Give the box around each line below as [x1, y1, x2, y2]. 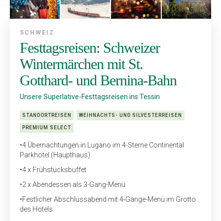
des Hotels [20, 205, 53, 213]
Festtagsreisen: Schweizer [20, 39, 160, 56]
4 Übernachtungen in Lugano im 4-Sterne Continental [22, 141, 184, 149]
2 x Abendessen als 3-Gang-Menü [22, 180, 125, 188]
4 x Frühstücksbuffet [22, 165, 86, 174]
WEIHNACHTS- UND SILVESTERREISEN [79, 112, 182, 118]
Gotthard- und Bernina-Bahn [20, 72, 177, 88]
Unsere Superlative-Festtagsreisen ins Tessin [20, 92, 160, 101]
